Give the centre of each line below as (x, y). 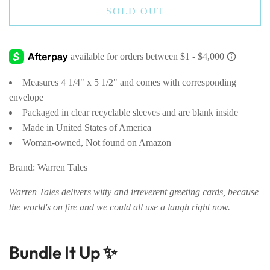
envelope (26, 98)
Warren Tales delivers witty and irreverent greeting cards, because (134, 192)
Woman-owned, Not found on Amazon (98, 143)
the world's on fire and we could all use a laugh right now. (120, 207)
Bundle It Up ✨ (63, 253)
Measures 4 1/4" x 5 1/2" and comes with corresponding (129, 83)
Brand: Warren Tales (49, 168)
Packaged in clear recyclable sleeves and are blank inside (130, 113)
